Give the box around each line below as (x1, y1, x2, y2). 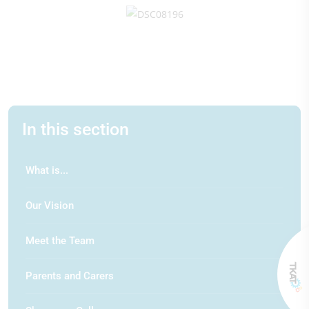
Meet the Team (26, 234, 94, 247)
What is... (26, 163, 68, 177)
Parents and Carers (26, 269, 114, 282)
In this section (22, 119, 129, 139)
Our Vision (26, 199, 74, 212)
